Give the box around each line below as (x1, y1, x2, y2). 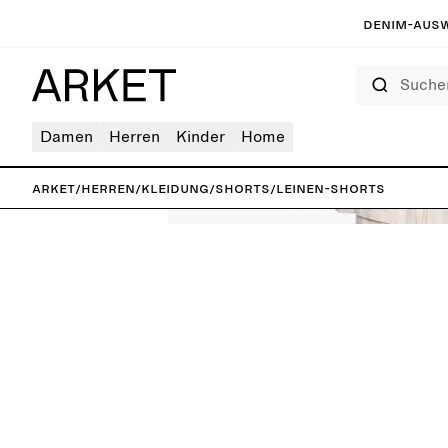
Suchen (355, 66, 390, 76)
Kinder (176, 129, 225, 145)
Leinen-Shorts (276, 180, 385, 196)
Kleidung (141, 180, 209, 196)
